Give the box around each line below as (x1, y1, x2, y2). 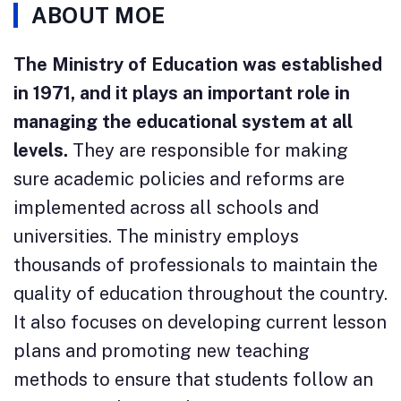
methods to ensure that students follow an (13, 369, 373, 391)
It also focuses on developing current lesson (13, 311, 387, 334)
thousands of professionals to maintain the (13, 254, 378, 277)
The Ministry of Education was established (13, 54, 382, 76)
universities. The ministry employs (13, 226, 299, 248)
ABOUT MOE (31, 3, 166, 29)
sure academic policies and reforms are (13, 168, 345, 191)
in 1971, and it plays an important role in (13, 82, 350, 105)
